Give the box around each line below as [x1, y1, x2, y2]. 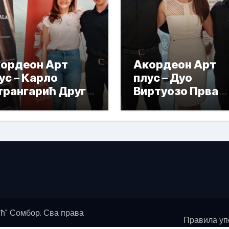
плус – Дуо [133, 71, 192, 84]
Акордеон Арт [133, 58, 216, 71]
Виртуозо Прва [133, 84, 218, 98]
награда [133, 98, 180, 111]
